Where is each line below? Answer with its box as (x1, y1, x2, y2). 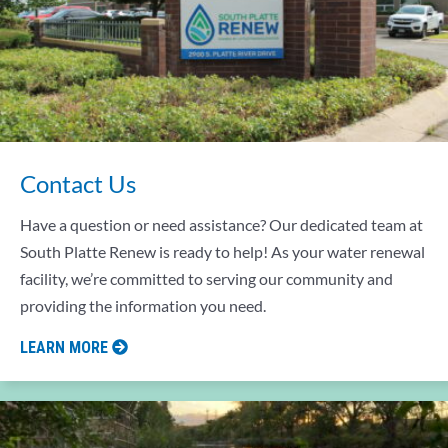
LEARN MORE (20, 337, 112, 357)
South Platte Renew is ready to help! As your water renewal (20, 241, 425, 261)
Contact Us (20, 168, 136, 198)
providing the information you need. (20, 295, 266, 315)
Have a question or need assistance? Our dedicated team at (20, 214, 423, 234)
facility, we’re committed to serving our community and (20, 268, 393, 288)
